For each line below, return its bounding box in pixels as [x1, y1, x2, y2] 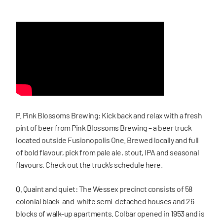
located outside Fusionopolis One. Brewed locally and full [16, 135, 199, 145]
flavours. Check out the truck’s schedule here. [16, 159, 162, 169]
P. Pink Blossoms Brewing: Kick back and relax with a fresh [16, 110, 202, 120]
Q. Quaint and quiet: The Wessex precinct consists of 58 [16, 184, 192, 193]
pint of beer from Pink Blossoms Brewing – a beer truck [16, 122, 191, 132]
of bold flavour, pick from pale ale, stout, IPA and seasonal [16, 147, 199, 157]
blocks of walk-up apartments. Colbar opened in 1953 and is [16, 208, 204, 218]
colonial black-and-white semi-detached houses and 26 [16, 196, 194, 206]
